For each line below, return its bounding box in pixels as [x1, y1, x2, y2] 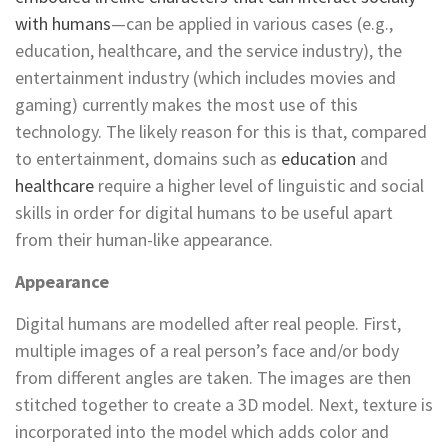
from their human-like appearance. [15, 227, 281, 251]
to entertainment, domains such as [15, 146, 281, 170]
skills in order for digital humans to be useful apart [15, 200, 393, 224]
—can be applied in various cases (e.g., [111, 11, 393, 35]
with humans [15, 11, 111, 35]
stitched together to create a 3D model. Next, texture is [15, 392, 433, 416]
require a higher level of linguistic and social [94, 173, 424, 197]
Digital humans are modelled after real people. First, [15, 311, 401, 335]
